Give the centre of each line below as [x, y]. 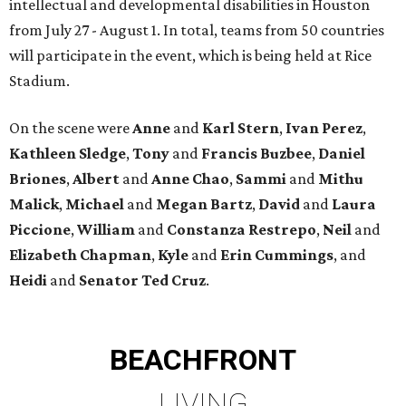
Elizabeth [43, 254]
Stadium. [39, 80]
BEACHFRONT [203, 359]
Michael [95, 203]
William [106, 229]
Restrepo [282, 229]
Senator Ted [125, 280]
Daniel [342, 153]
